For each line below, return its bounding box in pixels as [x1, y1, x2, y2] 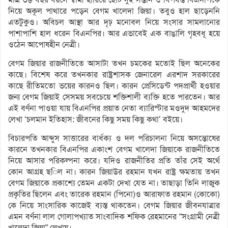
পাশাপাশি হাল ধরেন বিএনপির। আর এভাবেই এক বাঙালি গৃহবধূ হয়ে [8, 28, 220, 39]
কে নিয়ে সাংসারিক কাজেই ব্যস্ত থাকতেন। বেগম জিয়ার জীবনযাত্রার [8, 200, 220, 211]
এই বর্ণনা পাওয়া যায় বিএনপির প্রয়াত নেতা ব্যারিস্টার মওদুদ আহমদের [8, 103, 220, 114]
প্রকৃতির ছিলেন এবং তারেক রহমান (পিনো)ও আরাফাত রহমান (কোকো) [8, 189, 220, 200]
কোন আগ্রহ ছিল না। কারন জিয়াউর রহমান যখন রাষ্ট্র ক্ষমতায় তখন [8, 166, 220, 178]
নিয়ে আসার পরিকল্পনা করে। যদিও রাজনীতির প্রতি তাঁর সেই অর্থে [8, 155, 220, 166]
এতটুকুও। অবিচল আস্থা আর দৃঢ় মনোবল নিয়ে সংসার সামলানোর [8, 17, 220, 28]
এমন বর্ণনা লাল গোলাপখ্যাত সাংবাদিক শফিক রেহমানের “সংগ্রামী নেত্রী [8, 211, 220, 222]
